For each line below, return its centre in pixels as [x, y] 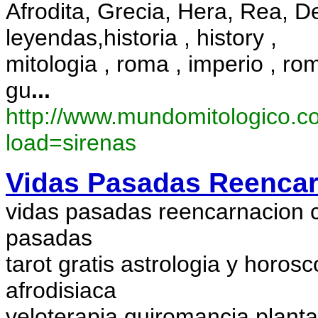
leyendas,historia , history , [141, 38]
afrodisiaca [61, 290]
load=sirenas [71, 143]
